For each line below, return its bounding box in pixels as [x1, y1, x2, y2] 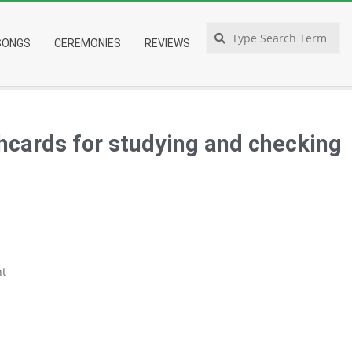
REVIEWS [145, 37, 190, 49]
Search [273, 23, 310, 38]
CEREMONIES [54, 37, 121, 49]
